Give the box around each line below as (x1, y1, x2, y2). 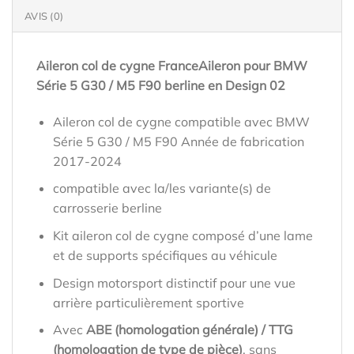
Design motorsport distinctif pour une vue (52, 274, 296, 291)
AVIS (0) (24, 9, 64, 23)
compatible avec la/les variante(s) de (52, 180, 271, 197)
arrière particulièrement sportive (52, 294, 244, 311)
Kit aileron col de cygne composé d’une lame (52, 228, 313, 244)
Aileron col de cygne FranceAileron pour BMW (36, 58, 307, 74)
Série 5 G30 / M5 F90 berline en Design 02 (36, 77, 285, 94)
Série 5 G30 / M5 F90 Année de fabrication (52, 133, 304, 149)
